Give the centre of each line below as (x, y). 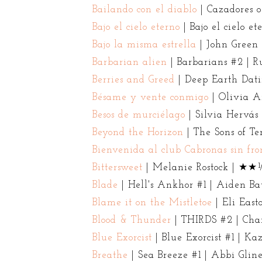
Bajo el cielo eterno (136, 27)
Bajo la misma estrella (144, 44)
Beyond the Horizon (138, 132)
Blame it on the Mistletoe (152, 202)
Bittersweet (117, 167)
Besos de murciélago (139, 115)
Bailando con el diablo (144, 9)
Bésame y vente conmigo (150, 97)
